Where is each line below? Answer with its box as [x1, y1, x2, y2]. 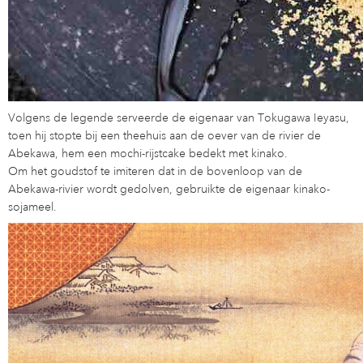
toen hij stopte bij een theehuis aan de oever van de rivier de [8, 127, 321, 143]
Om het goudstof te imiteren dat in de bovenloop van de [8, 163, 302, 178]
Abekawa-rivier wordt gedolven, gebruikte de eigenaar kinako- [8, 181, 330, 196]
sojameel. [8, 199, 57, 214]
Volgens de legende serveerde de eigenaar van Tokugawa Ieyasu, [8, 109, 349, 125]
